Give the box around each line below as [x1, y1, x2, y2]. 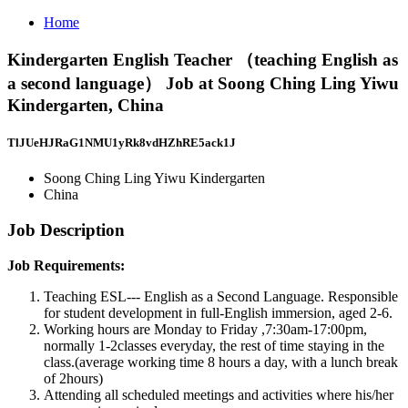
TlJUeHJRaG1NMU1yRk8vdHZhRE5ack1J [7, 135, 236, 149]
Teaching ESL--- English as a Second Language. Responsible [44, 288, 398, 304]
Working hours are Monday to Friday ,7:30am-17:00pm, [44, 321, 367, 337]
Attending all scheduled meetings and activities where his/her [44, 386, 393, 403]
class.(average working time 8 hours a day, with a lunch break [44, 353, 398, 370]
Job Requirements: [7, 257, 125, 273]
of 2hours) [44, 370, 103, 386]
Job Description [7, 219, 125, 240]
